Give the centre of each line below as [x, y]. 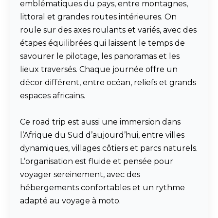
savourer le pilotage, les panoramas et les [100, 56]
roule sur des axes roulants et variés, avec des [108, 30]
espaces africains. [53, 96]
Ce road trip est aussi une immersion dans [100, 122]
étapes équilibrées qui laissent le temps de [102, 43]
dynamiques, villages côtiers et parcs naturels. [109, 148]
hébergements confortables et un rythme [102, 188]
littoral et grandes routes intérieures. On [98, 17]
